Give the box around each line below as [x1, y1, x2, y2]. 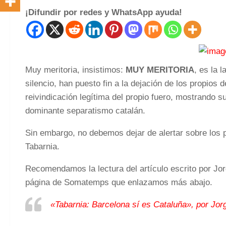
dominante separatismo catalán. [25, 106, 145, 116]
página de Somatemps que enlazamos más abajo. [25, 177, 212, 187]
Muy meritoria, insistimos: [25, 65, 126, 75]
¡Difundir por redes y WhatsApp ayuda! [25, 8, 182, 18]
